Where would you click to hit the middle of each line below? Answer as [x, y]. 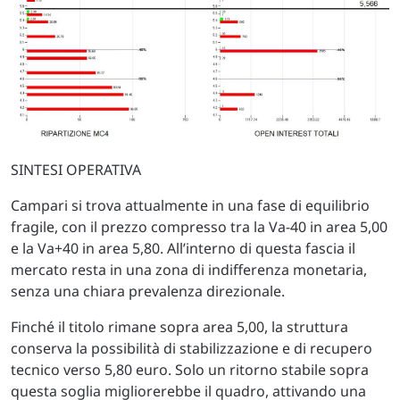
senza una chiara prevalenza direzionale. [148, 292]
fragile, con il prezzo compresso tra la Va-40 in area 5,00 [199, 227]
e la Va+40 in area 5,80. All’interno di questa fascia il [183, 249]
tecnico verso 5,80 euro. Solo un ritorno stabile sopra [190, 370]
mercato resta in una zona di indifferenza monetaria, [189, 270]
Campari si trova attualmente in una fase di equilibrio [190, 206]
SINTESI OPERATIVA [76, 170]
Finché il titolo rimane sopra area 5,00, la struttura [179, 327]
